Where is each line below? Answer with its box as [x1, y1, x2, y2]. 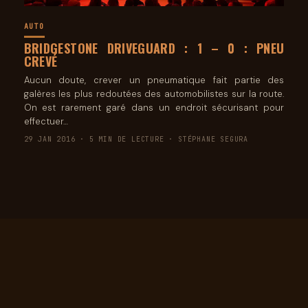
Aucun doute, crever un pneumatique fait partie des [23, 74, 285, 87]
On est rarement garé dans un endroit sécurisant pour [23, 102, 285, 114]
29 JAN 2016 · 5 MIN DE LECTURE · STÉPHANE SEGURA [23, 135, 249, 144]
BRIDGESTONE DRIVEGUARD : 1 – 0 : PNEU [23, 39, 285, 58]
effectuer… [23, 115, 68, 128]
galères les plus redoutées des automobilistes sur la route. [23, 88, 285, 100]
